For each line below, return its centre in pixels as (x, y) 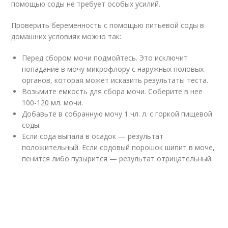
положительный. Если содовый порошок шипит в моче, (119, 147)
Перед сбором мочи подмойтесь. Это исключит (105, 58)
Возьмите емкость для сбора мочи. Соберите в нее (112, 91)
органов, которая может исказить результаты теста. (115, 80)
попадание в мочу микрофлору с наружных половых (113, 69)
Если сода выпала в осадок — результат (93, 136)
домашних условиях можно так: (66, 36)
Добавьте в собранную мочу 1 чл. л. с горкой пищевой (117, 114)
